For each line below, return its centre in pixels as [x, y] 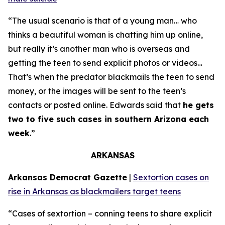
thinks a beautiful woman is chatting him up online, [105, 35]
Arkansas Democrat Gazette [68, 177]
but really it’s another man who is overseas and [99, 49]
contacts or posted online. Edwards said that [95, 105]
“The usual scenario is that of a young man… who [102, 21]
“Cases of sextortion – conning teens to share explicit [110, 213]
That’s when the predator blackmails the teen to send [111, 77]
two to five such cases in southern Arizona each [108, 119]
